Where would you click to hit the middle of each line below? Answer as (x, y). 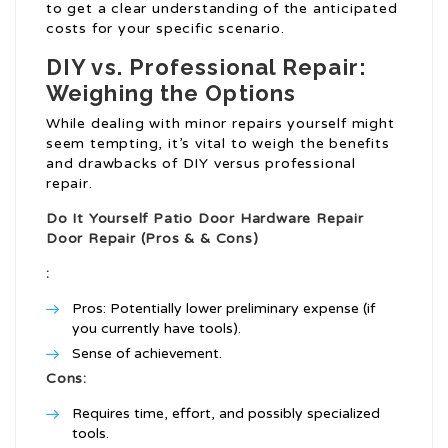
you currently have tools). (156, 329)
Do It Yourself (100, 219)
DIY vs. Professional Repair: (206, 67)
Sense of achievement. (147, 354)
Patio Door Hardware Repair (258, 219)
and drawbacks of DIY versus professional (201, 164)
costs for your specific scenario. (165, 29)
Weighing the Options (171, 93)
